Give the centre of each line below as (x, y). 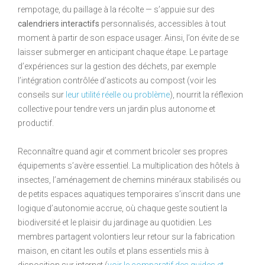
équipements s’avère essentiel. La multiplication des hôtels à (129, 165)
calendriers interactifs (59, 23)
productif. (36, 123)
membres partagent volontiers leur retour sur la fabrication (126, 236)
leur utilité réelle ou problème (118, 94)
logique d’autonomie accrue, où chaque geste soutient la (122, 208)
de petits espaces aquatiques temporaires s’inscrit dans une (129, 194)
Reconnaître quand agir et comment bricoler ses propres (123, 151)
